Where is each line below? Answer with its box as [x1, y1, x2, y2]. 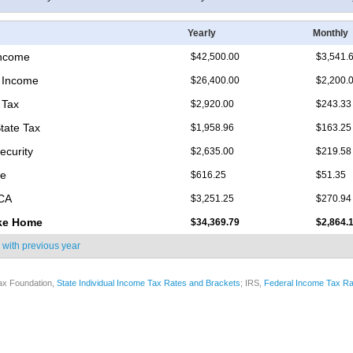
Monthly [313, 28, 348, 39]
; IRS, [240, 278, 264, 288]
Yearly [188, 28, 216, 39]
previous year [22, 240, 80, 252]
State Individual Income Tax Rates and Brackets [57, 278, 240, 288]
